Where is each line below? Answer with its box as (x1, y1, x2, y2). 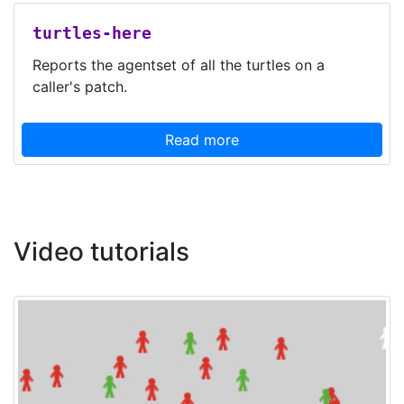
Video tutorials (14, 236, 189, 267)
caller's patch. (32, 78, 127, 96)
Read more (165, 131, 239, 149)
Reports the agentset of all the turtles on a (32, 56, 325, 74)
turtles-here (32, 24, 151, 42)
